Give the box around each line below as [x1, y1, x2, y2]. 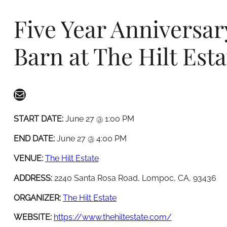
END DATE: [13, 134, 57, 144]
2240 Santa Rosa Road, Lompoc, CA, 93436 [54, 173, 216, 183]
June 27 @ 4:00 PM [56, 134, 127, 144]
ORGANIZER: [13, 193, 63, 203]
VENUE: [13, 153, 45, 163]
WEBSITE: [13, 212, 54, 222]
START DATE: [13, 114, 65, 124]
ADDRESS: [13, 173, 54, 183]
